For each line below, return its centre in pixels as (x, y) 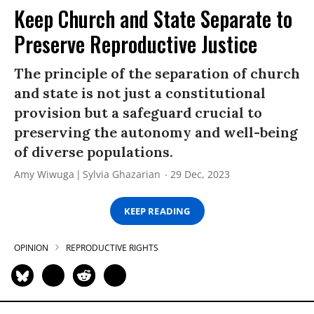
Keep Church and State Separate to (153, 19)
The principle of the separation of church (157, 74)
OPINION (31, 248)
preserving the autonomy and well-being (156, 132)
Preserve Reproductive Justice (136, 44)
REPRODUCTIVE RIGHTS (112, 248)
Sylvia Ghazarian (122, 175)
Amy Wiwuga (44, 175)
